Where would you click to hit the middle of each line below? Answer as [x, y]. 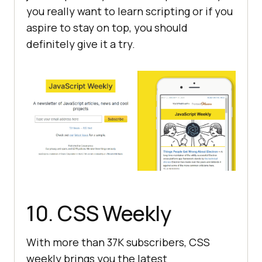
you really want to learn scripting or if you [130, 11]
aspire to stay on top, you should [107, 28]
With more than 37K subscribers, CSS [118, 242]
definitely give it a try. [81, 44]
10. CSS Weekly [99, 213]
